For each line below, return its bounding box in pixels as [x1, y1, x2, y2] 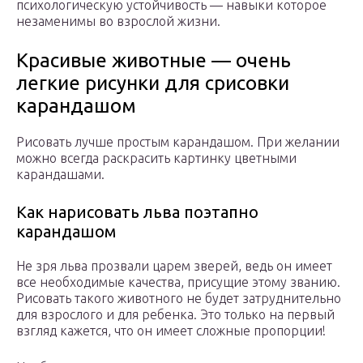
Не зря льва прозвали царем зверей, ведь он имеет [16, 258, 332, 274]
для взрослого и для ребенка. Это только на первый [16, 307, 335, 322]
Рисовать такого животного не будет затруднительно [16, 291, 341, 306]
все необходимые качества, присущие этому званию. [16, 275, 340, 290]
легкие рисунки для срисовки [16, 72, 289, 95]
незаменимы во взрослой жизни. [16, 14, 220, 29]
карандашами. [16, 167, 105, 182]
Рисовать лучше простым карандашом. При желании [16, 135, 340, 150]
